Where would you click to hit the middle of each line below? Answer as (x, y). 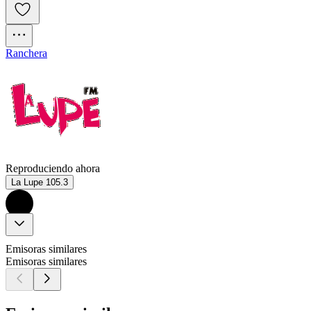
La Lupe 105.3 (40, 183)
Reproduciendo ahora (53, 169)
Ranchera (26, 53)
